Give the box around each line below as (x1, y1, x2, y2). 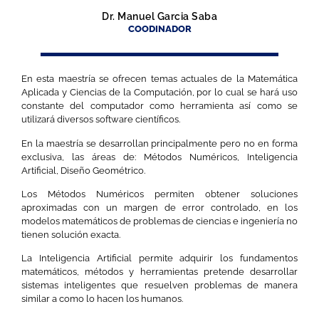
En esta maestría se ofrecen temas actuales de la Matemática (21, 73, 298, 85)
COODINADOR (127, 23, 192, 35)
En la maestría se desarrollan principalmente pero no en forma (21, 137, 298, 149)
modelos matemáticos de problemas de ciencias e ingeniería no (21, 215, 298, 226)
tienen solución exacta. (21, 229, 120, 240)
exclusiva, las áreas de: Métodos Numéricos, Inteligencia (21, 151, 298, 162)
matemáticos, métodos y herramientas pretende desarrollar (21, 266, 298, 278)
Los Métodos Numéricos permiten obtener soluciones (21, 188, 298, 199)
